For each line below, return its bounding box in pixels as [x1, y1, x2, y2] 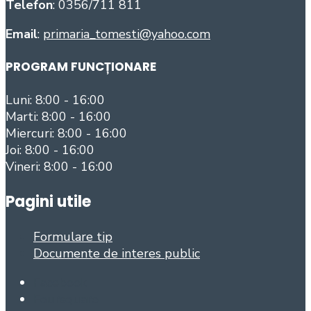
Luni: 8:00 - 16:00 [6, 91, 105, 108]
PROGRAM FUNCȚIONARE [6, 58, 156, 76]
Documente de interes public [33, 245, 200, 262]
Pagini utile [6, 191, 91, 213]
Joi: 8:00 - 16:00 [6, 141, 94, 158]
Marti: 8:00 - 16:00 [6, 108, 111, 125]
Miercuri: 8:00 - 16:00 [6, 124, 127, 142]
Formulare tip [33, 228, 112, 246]
